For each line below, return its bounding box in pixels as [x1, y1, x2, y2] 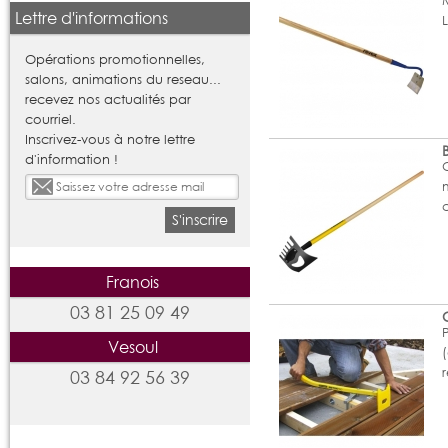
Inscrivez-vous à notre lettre [25, 130, 195, 147]
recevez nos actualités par [25, 90, 191, 107]
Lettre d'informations [15, 7, 168, 27]
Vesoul [107, 336, 158, 356]
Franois [106, 271, 159, 291]
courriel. [25, 110, 76, 127]
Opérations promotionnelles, [25, 50, 205, 67]
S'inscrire [172, 210, 228, 228]
